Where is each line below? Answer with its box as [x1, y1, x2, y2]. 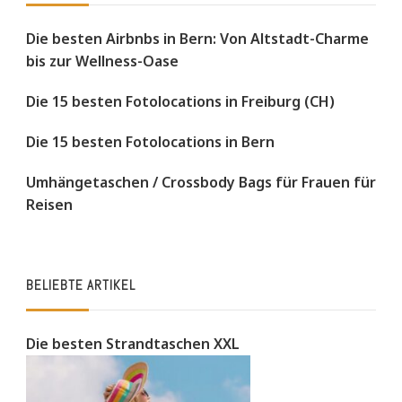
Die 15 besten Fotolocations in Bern [26, 131, 275, 152]
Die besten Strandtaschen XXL [26, 333, 240, 354]
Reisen [26, 194, 73, 214]
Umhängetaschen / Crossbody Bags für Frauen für [26, 171, 376, 192]
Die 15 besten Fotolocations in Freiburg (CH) [26, 91, 335, 111]
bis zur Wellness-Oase [26, 50, 179, 71]
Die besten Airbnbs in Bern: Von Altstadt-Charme [26, 28, 369, 48]
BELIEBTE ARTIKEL [26, 275, 135, 293]
